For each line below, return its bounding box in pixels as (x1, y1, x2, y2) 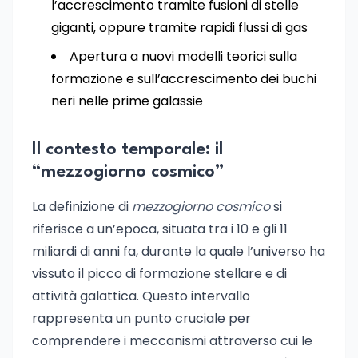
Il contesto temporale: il (32, 141, 223, 158)
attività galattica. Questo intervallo (32, 287, 250, 305)
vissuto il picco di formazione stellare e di (32, 265, 287, 283)
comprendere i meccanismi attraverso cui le (32, 332, 312, 350)
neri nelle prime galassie (51, 92, 203, 110)
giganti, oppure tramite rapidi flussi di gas (51, 18, 308, 37)
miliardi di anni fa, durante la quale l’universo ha (32, 242, 325, 261)
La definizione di (32, 197, 132, 216)
